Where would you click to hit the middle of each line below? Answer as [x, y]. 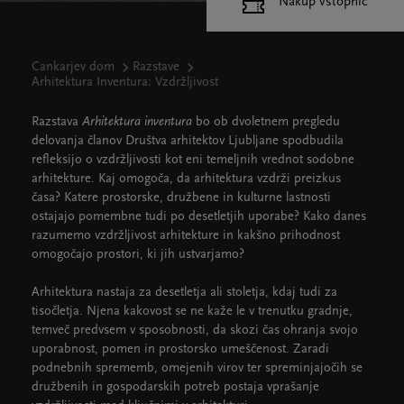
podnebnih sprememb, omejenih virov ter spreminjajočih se [197, 368]
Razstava [55, 122]
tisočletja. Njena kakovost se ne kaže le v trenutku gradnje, [192, 312]
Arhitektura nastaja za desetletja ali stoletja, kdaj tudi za [184, 293]
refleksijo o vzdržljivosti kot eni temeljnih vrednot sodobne [193, 160]
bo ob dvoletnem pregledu [266, 122]
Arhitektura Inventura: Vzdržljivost [125, 83]
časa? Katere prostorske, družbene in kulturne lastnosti [181, 198]
